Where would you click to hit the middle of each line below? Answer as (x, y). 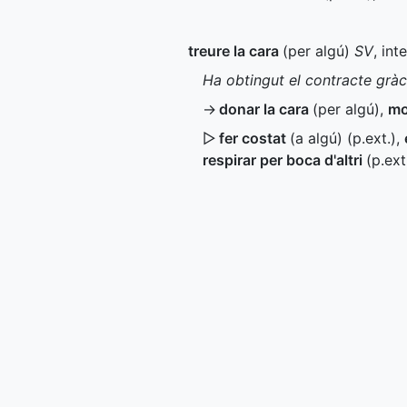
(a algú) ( (321, 138)
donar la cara (266, 109)
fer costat (254, 138)
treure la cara (235, 51)
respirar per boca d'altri (284, 160)
